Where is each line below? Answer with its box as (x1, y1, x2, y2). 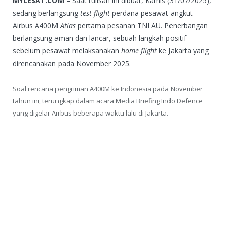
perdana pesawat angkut (110, 8, 193, 18)
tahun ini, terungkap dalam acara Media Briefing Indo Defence (13, 96, 203, 105)
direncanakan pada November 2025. (13, 58, 131, 68)
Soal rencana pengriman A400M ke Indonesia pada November (13, 84, 203, 93)
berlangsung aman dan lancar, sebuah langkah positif (13, 33, 186, 43)
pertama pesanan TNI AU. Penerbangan (76, 20, 208, 30)
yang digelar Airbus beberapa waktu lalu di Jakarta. (13, 108, 168, 118)
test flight (80, 8, 110, 18)
